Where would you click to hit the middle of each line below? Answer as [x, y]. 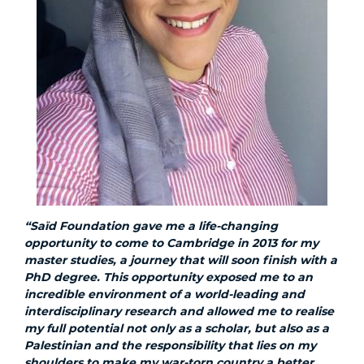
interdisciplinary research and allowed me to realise [179, 311]
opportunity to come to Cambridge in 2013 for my [171, 243]
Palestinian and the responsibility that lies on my [170, 345]
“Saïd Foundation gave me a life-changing [151, 225]
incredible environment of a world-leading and [165, 294]
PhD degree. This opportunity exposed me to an [169, 277]
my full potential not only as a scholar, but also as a [177, 328]
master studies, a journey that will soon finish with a [181, 260]
